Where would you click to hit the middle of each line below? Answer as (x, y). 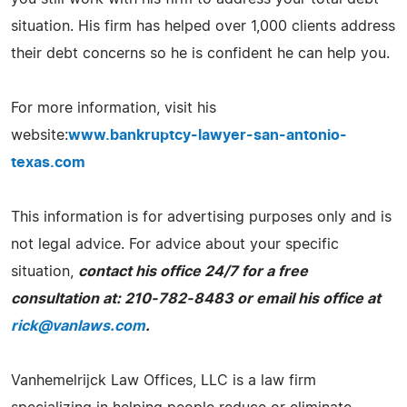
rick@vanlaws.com (78, 326)
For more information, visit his (114, 108)
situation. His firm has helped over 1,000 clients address (203, 26)
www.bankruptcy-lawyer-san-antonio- (208, 135)
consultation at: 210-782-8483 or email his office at (196, 298)
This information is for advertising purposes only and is (201, 217)
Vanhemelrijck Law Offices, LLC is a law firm (164, 380)
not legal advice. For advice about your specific (175, 244)
